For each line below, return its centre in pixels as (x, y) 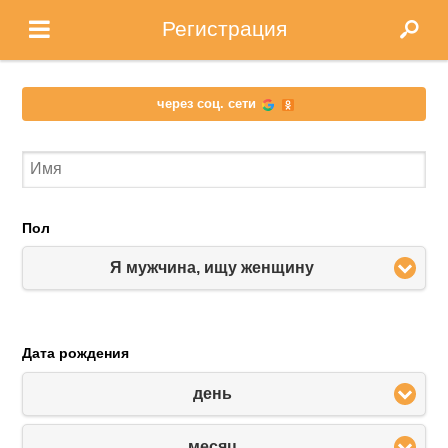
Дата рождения (76, 353)
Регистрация (224, 28)
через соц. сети (212, 103)
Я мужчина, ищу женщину (212, 267)
